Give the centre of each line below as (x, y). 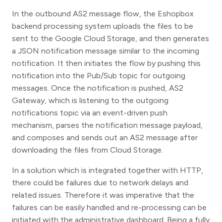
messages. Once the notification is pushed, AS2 (98, 88)
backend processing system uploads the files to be (103, 26)
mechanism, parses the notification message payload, (107, 125)
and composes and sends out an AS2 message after (105, 137)
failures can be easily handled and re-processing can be (109, 207)
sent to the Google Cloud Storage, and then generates (111, 38)
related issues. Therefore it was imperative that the (103, 195)
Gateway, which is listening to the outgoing (90, 100)
